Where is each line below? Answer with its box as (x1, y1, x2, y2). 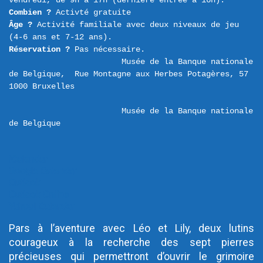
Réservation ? (9, 45, 70, 54)
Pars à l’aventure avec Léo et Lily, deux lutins (9, 222, 254, 234)
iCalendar (9, 154, 47, 165)
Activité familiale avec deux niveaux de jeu (32, 20, 239, 29)
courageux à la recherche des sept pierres (9, 237, 254, 248)
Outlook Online (9, 189, 69, 200)
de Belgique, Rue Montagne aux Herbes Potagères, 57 (9, 69, 253, 79)
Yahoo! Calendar (9, 201, 75, 212)
